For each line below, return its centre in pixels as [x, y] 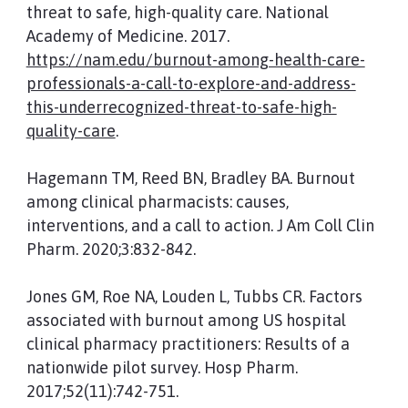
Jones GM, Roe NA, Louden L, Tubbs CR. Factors [194, 296]
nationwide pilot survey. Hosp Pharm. [162, 367]
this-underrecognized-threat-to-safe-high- [181, 107]
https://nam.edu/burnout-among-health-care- [195, 60]
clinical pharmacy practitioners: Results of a [188, 344]
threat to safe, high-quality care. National [177, 12]
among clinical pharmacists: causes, [157, 202]
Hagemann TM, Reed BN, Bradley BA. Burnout [190, 178]
